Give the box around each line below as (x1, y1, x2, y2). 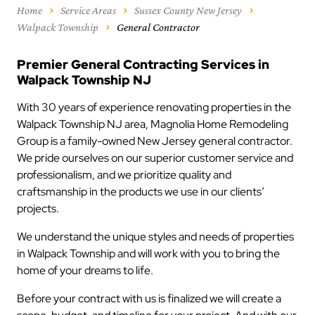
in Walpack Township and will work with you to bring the (17, 246, 280, 261)
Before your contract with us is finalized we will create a (17, 291, 281, 306)
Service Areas (60, 4, 116, 16)
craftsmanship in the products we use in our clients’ (17, 184, 264, 199)
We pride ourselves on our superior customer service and (17, 150, 293, 165)
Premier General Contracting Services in (17, 56, 269, 72)
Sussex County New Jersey (134, 4, 242, 16)
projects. (17, 201, 61, 216)
